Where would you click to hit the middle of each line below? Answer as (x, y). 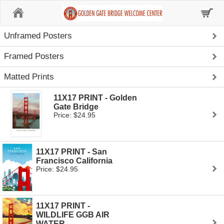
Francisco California (74, 161)
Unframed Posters (38, 36)
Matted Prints (29, 77)
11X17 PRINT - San (71, 152)
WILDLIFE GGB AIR (73, 215)
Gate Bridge (76, 107)
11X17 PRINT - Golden (95, 98)
